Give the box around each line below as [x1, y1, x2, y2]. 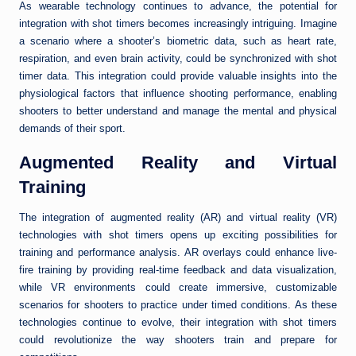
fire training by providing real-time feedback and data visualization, [19, 264, 337, 277]
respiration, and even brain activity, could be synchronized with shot [19, 52, 337, 65]
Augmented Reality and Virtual [19, 153, 337, 173]
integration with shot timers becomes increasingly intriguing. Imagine [19, 17, 337, 30]
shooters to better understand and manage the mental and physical [19, 105, 337, 118]
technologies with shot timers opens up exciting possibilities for [19, 229, 337, 242]
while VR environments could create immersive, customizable [19, 281, 337, 294]
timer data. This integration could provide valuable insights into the [19, 70, 337, 83]
